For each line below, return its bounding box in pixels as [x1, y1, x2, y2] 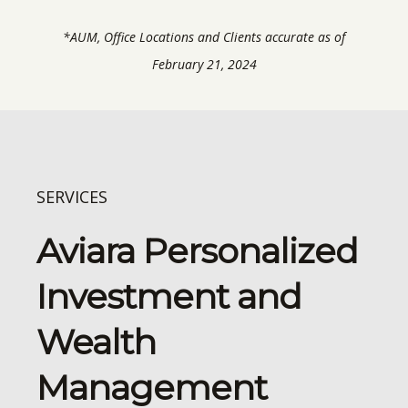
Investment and [36, 274, 301, 318]
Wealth [36, 320, 156, 363]
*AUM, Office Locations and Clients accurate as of [63, 27, 345, 46]
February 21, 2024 [151, 55, 257, 73]
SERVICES [36, 185, 107, 208]
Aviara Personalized [36, 229, 358, 272]
